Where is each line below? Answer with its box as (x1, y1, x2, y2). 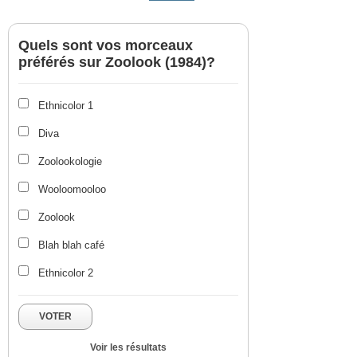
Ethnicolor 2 (38, 266, 93, 279)
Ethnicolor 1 (38, 99, 93, 112)
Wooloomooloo (38, 182, 106, 195)
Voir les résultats (90, 341, 167, 353)
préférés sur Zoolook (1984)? (18, 53, 215, 70)
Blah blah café (38, 238, 104, 251)
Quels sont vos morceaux (18, 37, 193, 53)
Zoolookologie (38, 155, 102, 167)
